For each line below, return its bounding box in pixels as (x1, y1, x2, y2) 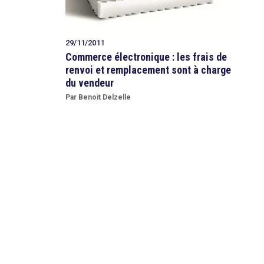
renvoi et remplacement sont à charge (65, 64, 231, 77)
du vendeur (65, 77, 114, 90)
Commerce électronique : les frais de (65, 51, 227, 64)
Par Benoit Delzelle (65, 93, 131, 101)
